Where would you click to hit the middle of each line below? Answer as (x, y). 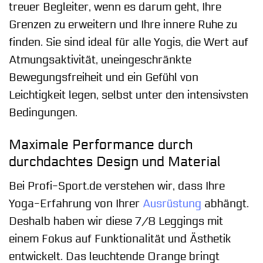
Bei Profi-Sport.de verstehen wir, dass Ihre (117, 186)
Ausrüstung (172, 203)
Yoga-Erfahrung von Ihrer (76, 203)
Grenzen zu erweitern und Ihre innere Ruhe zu (123, 25)
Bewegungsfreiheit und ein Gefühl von (104, 78)
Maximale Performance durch (101, 144)
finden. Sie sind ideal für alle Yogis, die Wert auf (129, 43)
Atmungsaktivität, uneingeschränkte (100, 60)
